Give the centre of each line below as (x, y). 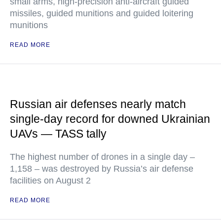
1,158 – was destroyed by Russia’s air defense (102, 169)
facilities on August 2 (50, 181)
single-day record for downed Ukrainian (110, 119)
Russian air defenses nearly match (98, 104)
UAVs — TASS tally (58, 134)
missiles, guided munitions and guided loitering (102, 13)
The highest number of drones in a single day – (102, 157)
